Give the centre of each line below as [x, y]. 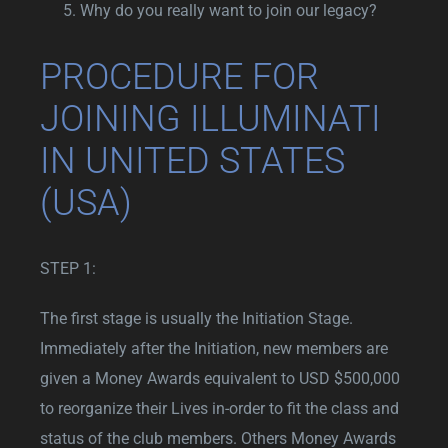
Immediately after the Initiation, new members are [214, 348]
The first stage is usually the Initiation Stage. [196, 318]
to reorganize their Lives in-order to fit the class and [219, 408]
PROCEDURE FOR [179, 76]
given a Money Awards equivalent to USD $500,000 [220, 378]
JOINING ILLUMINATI [210, 118]
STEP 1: [68, 268]
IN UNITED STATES [192, 160]
